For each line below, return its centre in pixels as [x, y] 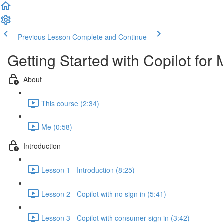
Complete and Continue [110, 37]
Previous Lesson [44, 37]
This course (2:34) [70, 103]
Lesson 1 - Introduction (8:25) [88, 169]
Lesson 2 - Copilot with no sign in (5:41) [104, 193]
